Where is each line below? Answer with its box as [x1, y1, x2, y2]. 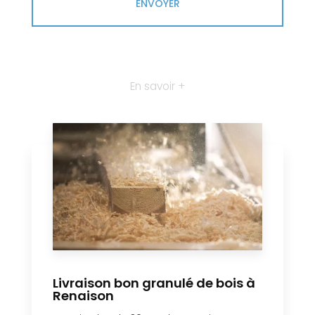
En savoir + [130, 79, 185, 94]
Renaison [53, 287, 114, 305]
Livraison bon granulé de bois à [53, 274, 255, 292]
